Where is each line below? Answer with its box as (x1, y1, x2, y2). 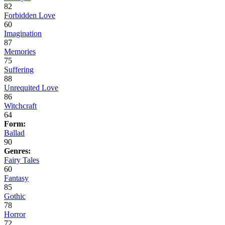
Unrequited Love (4, 83, 58, 92)
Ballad (4, 129, 25, 138)
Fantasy (4, 174, 29, 183)
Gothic (4, 192, 26, 201)
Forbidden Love (4, 11, 55, 20)
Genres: (4, 147, 31, 156)
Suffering (4, 65, 34, 74)
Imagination (4, 29, 42, 38)
